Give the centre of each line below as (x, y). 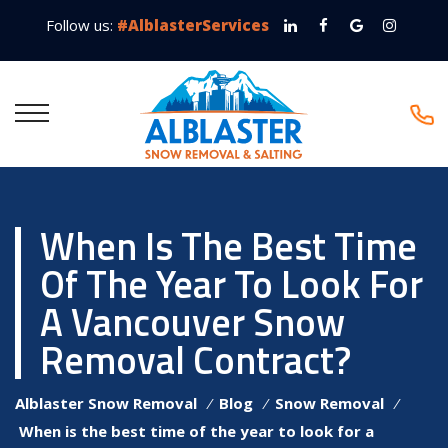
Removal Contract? (195, 359)
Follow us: (81, 25)
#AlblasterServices (193, 25)
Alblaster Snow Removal (106, 402)
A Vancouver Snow (192, 321)
